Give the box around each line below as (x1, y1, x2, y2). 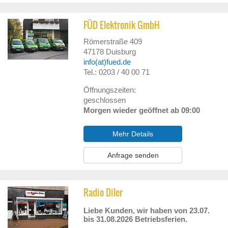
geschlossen (83, 96, 126, 104)
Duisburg (106, 47, 136, 56)
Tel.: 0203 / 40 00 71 (83, 68, 150, 76)
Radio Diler (83, 186, 123, 199)
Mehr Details (112, 130, 154, 138)
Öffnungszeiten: (83, 85, 136, 94)
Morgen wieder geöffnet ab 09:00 (83, 106, 201, 115)
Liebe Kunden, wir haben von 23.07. (83, 206, 210, 215)
